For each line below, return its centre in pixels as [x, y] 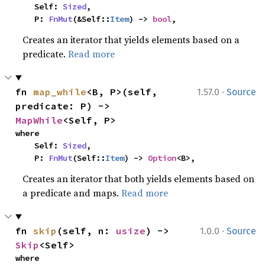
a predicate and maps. [72, 193]
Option [162, 158]
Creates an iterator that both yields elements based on [139, 179]
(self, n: [87, 231]
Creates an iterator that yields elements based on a [131, 40]
